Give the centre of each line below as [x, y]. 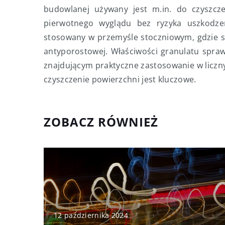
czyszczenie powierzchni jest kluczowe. [120, 80]
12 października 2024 [91, 215]
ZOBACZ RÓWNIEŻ [101, 122]
